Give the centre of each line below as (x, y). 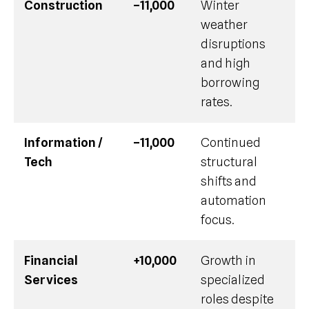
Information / (63, 142)
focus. (218, 219)
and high (226, 63)
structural (229, 161)
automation (233, 200)
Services (51, 279)
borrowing (230, 82)
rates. (217, 101)
